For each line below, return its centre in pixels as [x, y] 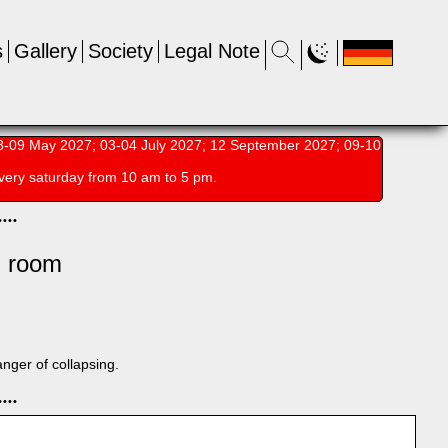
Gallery [45, 51]
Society [120, 51]
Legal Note [212, 51]
